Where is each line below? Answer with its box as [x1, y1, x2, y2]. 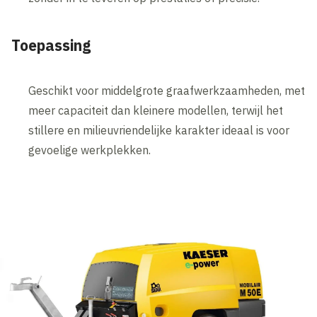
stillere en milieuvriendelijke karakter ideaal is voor [28, 123, 290, 138]
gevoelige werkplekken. [28, 143, 151, 158]
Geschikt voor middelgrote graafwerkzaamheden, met [28, 83, 306, 98]
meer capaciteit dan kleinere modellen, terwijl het [28, 103, 284, 118]
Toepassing [11, 35, 91, 56]
